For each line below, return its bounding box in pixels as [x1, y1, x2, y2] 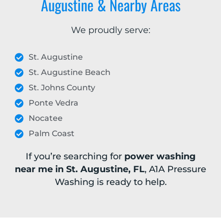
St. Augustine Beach [28, 68, 110, 77]
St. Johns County [28, 83, 95, 93]
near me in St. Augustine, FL [15, 164, 145, 175]
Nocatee [28, 113, 63, 123]
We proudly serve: [71, 25, 150, 36]
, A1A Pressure [145, 164, 206, 175]
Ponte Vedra [28, 98, 78, 108]
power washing [124, 151, 196, 162]
